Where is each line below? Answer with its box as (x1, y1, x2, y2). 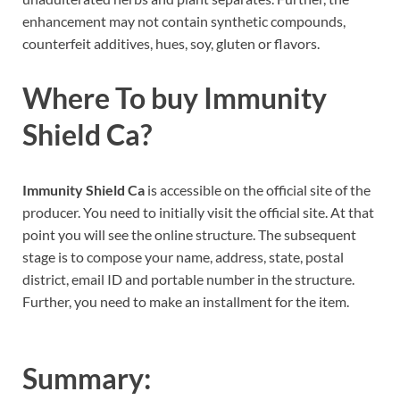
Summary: (22, 360, 151, 396)
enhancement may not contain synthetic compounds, (22, 12, 346, 29)
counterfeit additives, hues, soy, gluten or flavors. (22, 34, 320, 52)
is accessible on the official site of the (145, 181, 371, 199)
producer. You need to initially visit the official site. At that (22, 204, 374, 221)
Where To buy (22, 80, 204, 116)
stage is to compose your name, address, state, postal (22, 248, 344, 266)
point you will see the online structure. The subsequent (22, 226, 356, 244)
